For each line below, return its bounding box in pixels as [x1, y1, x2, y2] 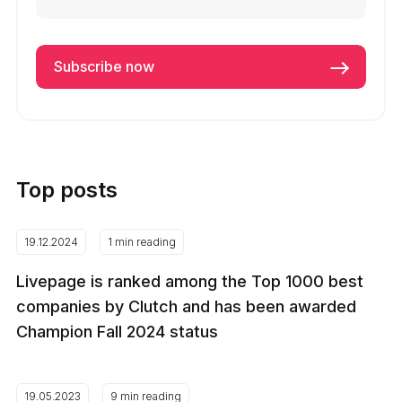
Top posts [15, 176, 118, 203]
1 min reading [107, 234, 176, 249]
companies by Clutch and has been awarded [15, 296, 356, 316]
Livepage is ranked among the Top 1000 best [15, 271, 363, 291]
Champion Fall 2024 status [15, 321, 218, 341]
